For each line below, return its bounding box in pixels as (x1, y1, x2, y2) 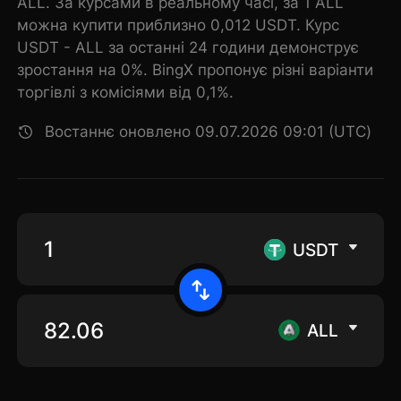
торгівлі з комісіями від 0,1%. (17, 83, 235, 102)
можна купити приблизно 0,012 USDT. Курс (17, 16, 340, 35)
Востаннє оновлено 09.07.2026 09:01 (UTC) (45, 123, 372, 141)
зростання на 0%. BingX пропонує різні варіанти (17, 61, 374, 80)
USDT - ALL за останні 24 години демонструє (17, 38, 360, 57)
